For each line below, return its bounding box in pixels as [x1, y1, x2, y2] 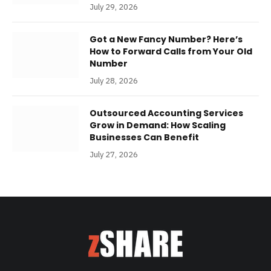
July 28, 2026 [90, 75, 138, 86]
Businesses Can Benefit [90, 131, 199, 143]
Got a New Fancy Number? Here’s [90, 33, 243, 45]
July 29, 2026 [90, 1, 138, 12]
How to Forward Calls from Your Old [90, 45, 252, 57]
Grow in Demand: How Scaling [90, 119, 226, 131]
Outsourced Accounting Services [90, 106, 243, 119]
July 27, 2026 [90, 149, 138, 160]
